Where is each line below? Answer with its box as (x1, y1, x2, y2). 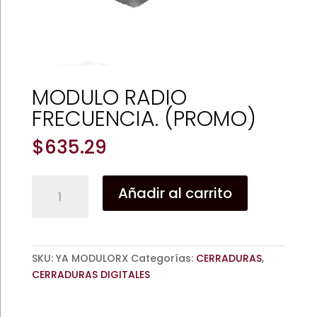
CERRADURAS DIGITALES (31, 267, 150, 282)
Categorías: (130, 251, 196, 265)
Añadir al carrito (117, 183, 232, 203)
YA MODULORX (55, 251, 128, 265)
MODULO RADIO (31, 83, 187, 113)
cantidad (30, 241, 79, 255)
